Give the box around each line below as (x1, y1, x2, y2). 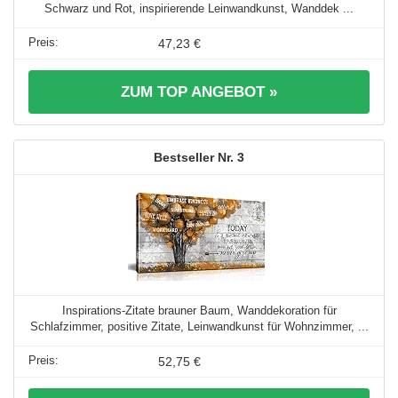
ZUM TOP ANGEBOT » (121, 83, 277, 100)
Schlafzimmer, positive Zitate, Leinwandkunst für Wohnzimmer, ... (29, 319, 369, 333)
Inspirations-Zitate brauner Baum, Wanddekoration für (61, 303, 337, 317)
